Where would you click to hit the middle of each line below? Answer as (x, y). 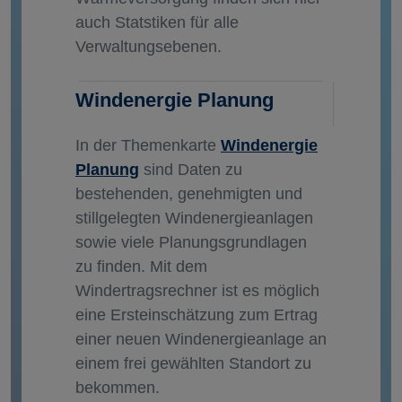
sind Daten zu (191, 170)
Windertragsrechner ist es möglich (197, 291)
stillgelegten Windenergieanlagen (194, 218)
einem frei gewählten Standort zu (193, 364)
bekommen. (118, 388)
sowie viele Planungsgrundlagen (191, 243)
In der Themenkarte (148, 146)
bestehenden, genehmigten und (189, 194)
